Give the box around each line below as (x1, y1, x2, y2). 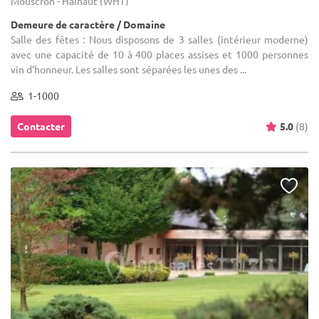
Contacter (17, 119, 65, 132)
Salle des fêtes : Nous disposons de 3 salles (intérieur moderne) (11, 32, 308, 46)
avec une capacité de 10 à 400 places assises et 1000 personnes (11, 47, 308, 61)
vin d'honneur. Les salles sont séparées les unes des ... (11, 62, 246, 75)
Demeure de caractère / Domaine (11, 17, 165, 31)
